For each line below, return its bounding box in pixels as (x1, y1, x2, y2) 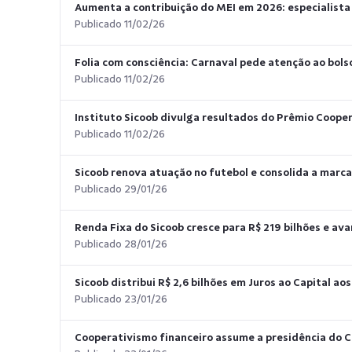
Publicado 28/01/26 (75, 237, 167, 250)
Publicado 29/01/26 (75, 182, 167, 195)
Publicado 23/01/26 (75, 292, 167, 305)
